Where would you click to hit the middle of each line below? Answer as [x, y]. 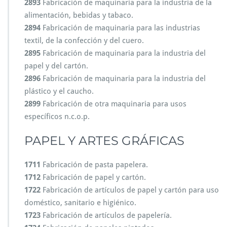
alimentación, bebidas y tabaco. [79, 15]
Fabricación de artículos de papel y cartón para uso [130, 190]
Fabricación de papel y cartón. [93, 177]
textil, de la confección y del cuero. [84, 41]
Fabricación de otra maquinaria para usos [113, 104]
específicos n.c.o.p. [57, 117]
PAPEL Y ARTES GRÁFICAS [104, 141]
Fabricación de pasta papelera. [94, 165]
